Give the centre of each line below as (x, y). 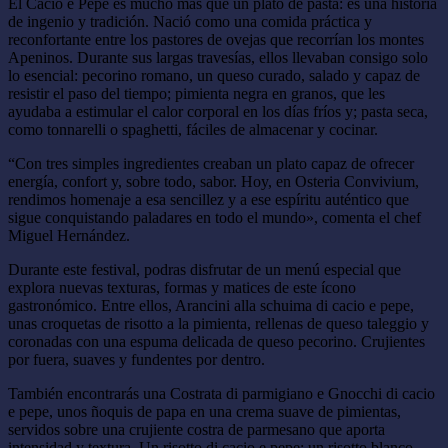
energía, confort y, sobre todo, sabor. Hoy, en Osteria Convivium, (213, 181)
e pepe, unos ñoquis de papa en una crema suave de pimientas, (204, 411)
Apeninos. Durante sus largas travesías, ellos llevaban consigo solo (218, 57)
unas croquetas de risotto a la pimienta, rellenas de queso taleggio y (218, 323)
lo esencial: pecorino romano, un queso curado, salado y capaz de (214, 75)
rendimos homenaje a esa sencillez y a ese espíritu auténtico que (208, 199)
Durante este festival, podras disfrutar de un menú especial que (204, 269)
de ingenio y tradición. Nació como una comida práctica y (190, 21)
